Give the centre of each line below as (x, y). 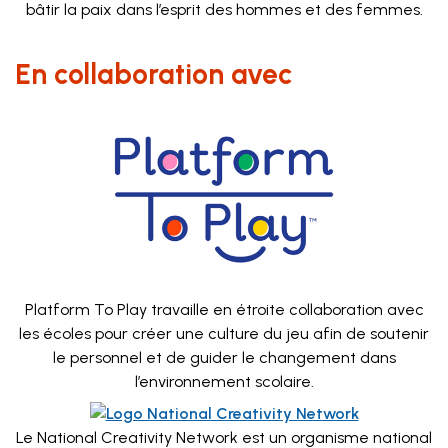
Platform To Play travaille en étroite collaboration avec (224, 309)
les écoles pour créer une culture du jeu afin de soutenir (224, 333)
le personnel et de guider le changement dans (224, 357)
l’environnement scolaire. (224, 381)
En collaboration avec (153, 74)
